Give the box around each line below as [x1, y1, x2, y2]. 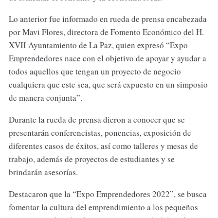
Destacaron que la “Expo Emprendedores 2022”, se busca [8, 188, 207, 200]
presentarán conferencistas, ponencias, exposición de [8, 127, 191, 139]
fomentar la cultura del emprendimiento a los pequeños [8, 201, 198, 213]
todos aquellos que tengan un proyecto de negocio [8, 66, 181, 77]
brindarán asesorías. [8, 166, 78, 178]
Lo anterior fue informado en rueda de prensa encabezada [8, 13, 207, 25]
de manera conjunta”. [8, 92, 82, 104]
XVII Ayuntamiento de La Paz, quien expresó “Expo [8, 39, 188, 51]
